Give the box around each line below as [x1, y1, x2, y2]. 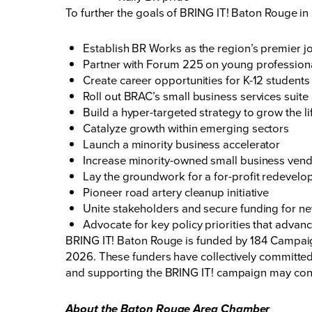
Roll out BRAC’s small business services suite [83, 88, 309, 104]
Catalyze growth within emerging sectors [83, 120, 290, 136]
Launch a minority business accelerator [83, 136, 281, 153]
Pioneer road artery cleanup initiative [83, 184, 270, 201]
